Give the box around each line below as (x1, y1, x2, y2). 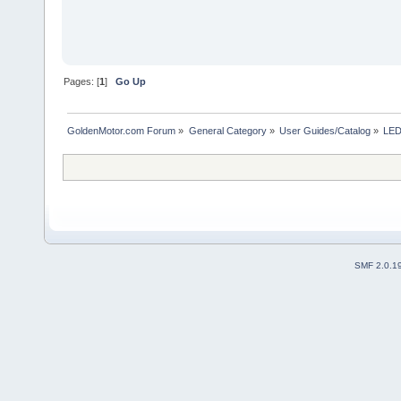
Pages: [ (64, 75, 100, 87)
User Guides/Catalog (278, 124, 371, 136)
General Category (188, 124, 267, 136)
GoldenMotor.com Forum (67, 124, 176, 136)
